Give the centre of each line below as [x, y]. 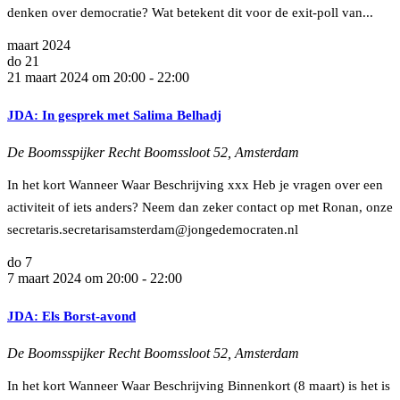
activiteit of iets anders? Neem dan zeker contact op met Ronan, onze [200, 207]
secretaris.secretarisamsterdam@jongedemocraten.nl [153, 229]
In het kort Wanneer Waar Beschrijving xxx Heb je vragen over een [195, 184]
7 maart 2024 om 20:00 [73, 278]
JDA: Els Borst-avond [71, 316]
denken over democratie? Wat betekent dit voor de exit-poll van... [190, 12]
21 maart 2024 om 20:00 [76, 77]
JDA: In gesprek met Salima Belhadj [114, 115]
